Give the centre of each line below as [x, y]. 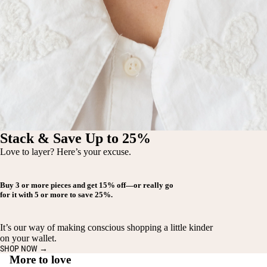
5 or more [52, 194]
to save [82, 194]
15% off [112, 185]
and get [85, 185]
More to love [40, 259]
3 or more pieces [43, 185]
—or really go [150, 185]
